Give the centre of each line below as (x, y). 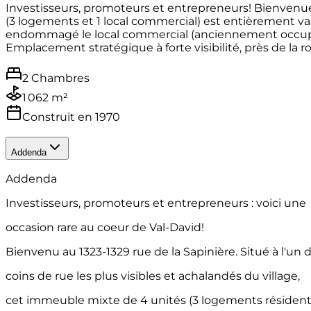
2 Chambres (56, 78)
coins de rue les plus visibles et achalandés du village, (153, 276)
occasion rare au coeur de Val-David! (105, 228)
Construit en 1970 (71, 117)
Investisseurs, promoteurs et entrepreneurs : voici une (156, 203)
